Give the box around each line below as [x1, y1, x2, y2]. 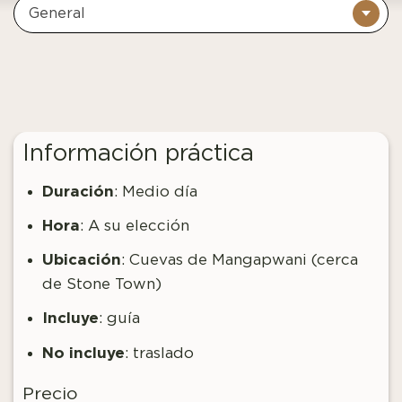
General [29, 6, 85, 21]
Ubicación [42, 250, 122, 268]
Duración [42, 181, 115, 199]
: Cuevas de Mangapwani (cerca [121, 252, 359, 268]
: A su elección [80, 217, 190, 233]
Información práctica [22, 143, 254, 165]
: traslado [125, 345, 195, 361]
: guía [99, 310, 141, 327]
